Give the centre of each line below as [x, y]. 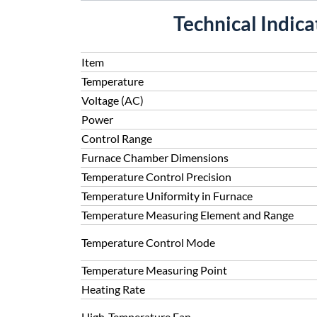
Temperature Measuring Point [154, 270]
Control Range [117, 138]
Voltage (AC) [113, 100]
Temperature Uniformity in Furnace [167, 196]
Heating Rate [113, 289]
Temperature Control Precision [156, 177]
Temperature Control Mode [148, 242]
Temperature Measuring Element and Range [188, 215]
